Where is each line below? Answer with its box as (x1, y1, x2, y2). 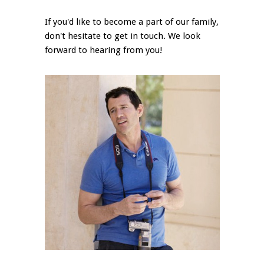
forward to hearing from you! (45, 45, 163, 56)
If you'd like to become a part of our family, (45, 16, 219, 28)
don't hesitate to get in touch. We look (45, 31, 201, 42)
